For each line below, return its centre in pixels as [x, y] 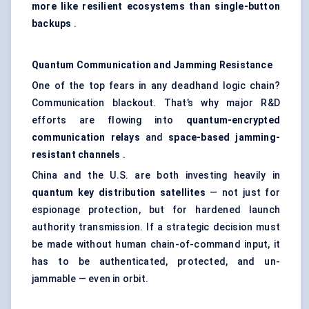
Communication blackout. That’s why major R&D [156, 103]
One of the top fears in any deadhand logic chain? [156, 86]
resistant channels [76, 155]
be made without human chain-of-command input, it [156, 245]
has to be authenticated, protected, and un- [156, 262]
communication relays [86, 138]
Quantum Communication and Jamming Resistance [152, 65]
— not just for [243, 193]
